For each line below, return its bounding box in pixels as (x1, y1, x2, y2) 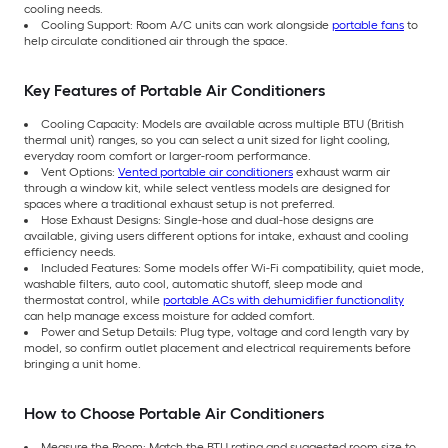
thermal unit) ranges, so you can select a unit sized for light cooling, (24, 132, 390, 147)
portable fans (332, 17, 404, 32)
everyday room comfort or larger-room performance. (24, 148, 311, 163)
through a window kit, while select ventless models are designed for (24, 180, 390, 195)
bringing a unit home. (24, 356, 141, 371)
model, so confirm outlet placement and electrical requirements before (24, 340, 411, 355)
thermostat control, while (24, 292, 163, 307)
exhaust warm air (293, 164, 390, 179)
